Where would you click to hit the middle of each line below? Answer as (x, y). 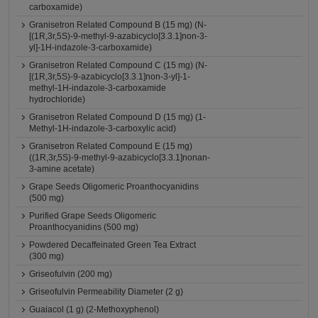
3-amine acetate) (62, 169)
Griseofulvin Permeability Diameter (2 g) (106, 292)
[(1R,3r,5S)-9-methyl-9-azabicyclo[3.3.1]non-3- (119, 36)
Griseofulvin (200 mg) (71, 274)
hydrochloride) (57, 99)
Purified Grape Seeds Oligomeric (93, 216)
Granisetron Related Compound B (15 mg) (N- (118, 25)
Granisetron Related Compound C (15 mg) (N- (119, 65)
